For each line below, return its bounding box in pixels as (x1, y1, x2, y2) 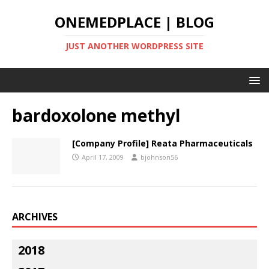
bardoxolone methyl (12, 104, 180, 127)
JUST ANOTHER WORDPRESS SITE (65, 40, 204, 52)
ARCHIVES (12, 210, 58, 224)
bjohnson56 (141, 153, 178, 162)
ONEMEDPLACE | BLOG (55, 12, 214, 32)
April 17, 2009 (82, 153, 124, 162)
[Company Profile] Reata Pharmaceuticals (72, 138, 253, 149)
